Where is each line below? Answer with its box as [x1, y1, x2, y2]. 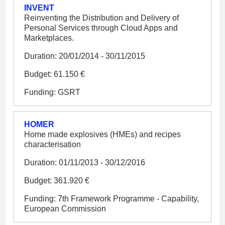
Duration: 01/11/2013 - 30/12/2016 [24, 158, 145, 167]
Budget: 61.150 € [24, 69, 85, 78]
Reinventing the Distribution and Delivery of [24, 13, 179, 22]
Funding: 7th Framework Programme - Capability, [24, 194, 199, 203]
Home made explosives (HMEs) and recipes [24, 130, 181, 139]
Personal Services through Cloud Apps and [24, 23, 178, 32]
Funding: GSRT [24, 87, 80, 96]
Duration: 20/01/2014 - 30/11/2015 [24, 51, 145, 60]
